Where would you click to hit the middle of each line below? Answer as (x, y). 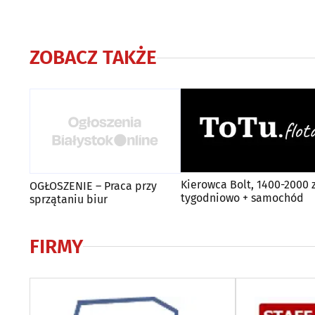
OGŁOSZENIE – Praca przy (93, 186)
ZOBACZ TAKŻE (93, 57)
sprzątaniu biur (69, 199)
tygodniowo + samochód (242, 198)
